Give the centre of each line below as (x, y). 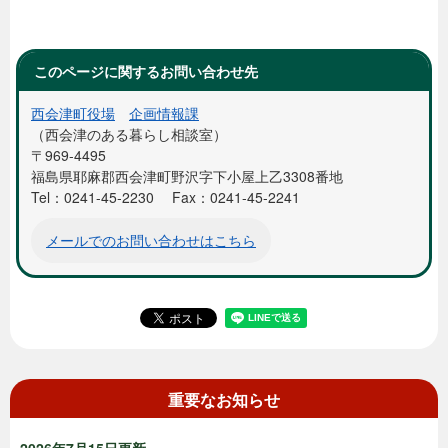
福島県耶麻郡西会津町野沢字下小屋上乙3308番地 (187, 176)
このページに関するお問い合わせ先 (146, 71)
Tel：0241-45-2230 (92, 197)
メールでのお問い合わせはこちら (151, 240)
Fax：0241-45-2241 (236, 197)
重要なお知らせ (224, 399)
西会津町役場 (73, 113)
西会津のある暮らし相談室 (129, 134)
